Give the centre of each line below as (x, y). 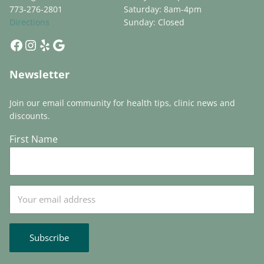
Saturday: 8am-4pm (162, 9)
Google (74, 44)
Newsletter (39, 75)
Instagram (56, 44)
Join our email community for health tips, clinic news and (122, 103)
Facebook (40, 44)
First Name (33, 139)
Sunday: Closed (154, 22)
